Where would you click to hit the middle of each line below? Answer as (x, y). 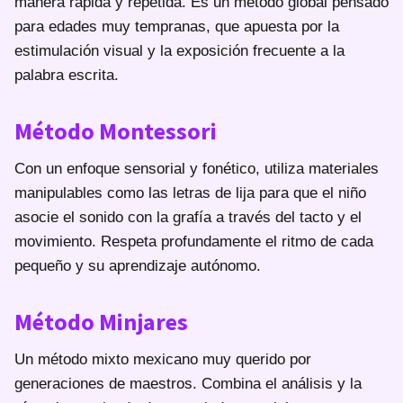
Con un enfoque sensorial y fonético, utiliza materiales (197, 168)
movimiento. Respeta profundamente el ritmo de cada (194, 241)
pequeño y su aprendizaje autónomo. (138, 265)
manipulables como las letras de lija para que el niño (190, 193)
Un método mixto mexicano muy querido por (163, 359)
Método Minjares (101, 321)
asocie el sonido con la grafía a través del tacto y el (188, 217)
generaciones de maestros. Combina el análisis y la (188, 383)
